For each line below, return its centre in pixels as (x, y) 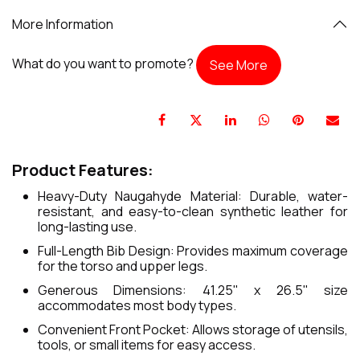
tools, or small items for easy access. (147, 345)
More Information (63, 24)
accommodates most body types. (137, 306)
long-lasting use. (87, 227)
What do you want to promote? (104, 64)
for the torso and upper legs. (123, 266)
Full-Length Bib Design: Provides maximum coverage (193, 251)
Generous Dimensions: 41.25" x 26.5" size (193, 290)
